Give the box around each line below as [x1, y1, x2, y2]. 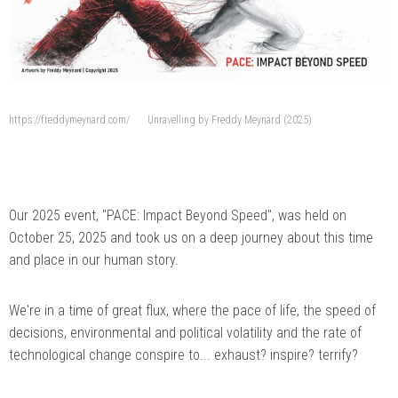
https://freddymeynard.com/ [9, 114, 130, 127]
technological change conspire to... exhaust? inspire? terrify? [9, 346, 358, 364]
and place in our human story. [9, 251, 179, 269]
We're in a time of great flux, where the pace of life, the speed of [9, 302, 376, 320]
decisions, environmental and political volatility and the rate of [9, 324, 362, 342]
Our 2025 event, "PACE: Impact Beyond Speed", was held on [9, 207, 346, 225]
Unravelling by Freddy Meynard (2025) [147, 114, 312, 127]
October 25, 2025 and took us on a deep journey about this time [9, 229, 373, 247]
